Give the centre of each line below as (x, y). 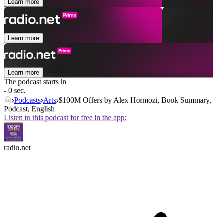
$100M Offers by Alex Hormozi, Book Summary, (135, 100)
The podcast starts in (35, 82)
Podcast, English (29, 109)
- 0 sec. (15, 91)
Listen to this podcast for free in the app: (65, 118)
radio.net (17, 148)
